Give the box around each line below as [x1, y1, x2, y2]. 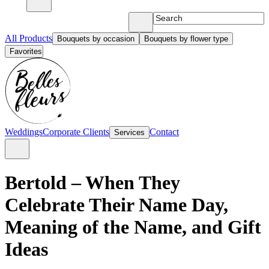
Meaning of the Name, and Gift [5, 216, 261, 238]
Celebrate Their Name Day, [5, 194, 228, 216]
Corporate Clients [43, 127, 109, 137]
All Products [5, 33, 52, 43]
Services [114, 128, 145, 137]
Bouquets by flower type [144, 34, 228, 43]
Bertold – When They [5, 172, 180, 194]
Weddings [5, 127, 43, 137]
